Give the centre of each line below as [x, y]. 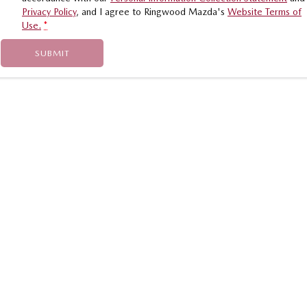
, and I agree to [110, 12]
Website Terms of [265, 12]
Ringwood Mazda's [184, 12]
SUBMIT [52, 53]
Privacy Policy [49, 12]
